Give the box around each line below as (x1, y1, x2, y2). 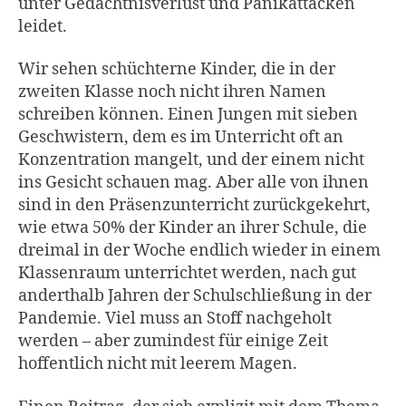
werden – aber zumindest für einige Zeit (18, 331, 328, 353)
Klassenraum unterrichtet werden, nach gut (18, 263, 356, 285)
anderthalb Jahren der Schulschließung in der (18, 285, 372, 307)
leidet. (18, 15, 67, 37)
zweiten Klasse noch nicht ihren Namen (18, 82, 326, 103)
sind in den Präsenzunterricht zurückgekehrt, (18, 195, 371, 217)
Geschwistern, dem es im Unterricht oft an (18, 127, 343, 149)
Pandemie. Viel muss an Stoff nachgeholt (18, 308, 332, 330)
